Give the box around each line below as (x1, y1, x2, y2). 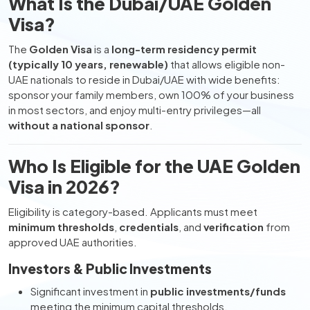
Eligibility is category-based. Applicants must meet (8, 205, 257, 218)
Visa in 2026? (8, 175, 120, 198)
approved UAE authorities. (8, 235, 137, 248)
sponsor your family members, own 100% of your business (8, 88, 294, 101)
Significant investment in (30, 284, 150, 298)
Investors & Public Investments (8, 260, 212, 277)
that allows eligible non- (168, 57, 285, 71)
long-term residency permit (111, 42, 257, 55)
